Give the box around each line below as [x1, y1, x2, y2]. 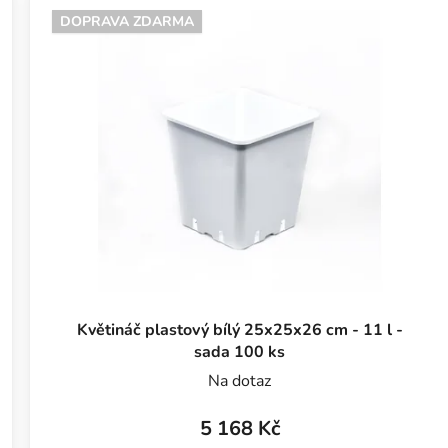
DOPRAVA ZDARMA [60, 11, 195, 31]
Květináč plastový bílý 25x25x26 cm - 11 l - [76, 318, 403, 341]
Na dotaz [208, 369, 272, 392]
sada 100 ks [194, 340, 286, 363]
